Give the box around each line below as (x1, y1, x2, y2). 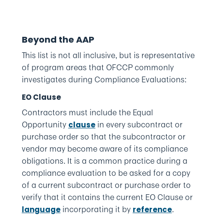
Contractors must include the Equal (21, 107, 153, 118)
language (21, 204, 61, 215)
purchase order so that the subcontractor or (21, 131, 186, 142)
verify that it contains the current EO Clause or (21, 191, 193, 203)
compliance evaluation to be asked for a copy (21, 167, 190, 179)
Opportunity (21, 119, 68, 130)
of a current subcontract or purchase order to (21, 179, 191, 191)
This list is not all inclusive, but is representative (21, 49, 195, 61)
